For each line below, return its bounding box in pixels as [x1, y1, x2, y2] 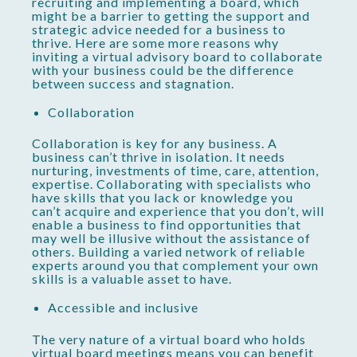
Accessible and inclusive [48, 300, 198, 316]
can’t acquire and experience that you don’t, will [32, 203, 324, 219]
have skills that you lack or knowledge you [32, 190, 293, 206]
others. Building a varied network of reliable [32, 244, 305, 260]
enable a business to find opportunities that [32, 217, 301, 233]
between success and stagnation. [32, 75, 234, 91]
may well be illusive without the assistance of [32, 230, 311, 246]
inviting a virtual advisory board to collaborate [32, 48, 323, 64]
